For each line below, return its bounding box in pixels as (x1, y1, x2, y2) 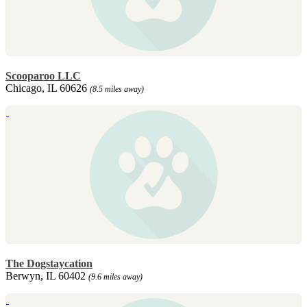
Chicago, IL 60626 (5, 82, 90, 94)
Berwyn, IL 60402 (5, 269, 88, 282)
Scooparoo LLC (5, 69, 81, 82)
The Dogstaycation (5, 257, 93, 269)
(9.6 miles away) (88, 271, 143, 282)
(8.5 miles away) (90, 84, 144, 94)
